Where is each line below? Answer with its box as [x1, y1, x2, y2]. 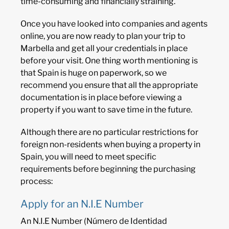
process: [20, 176, 53, 186]
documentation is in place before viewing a [20, 92, 182, 102]
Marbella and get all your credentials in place [20, 43, 188, 53]
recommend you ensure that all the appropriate [20, 80, 198, 90]
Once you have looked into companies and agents [20, 18, 208, 29]
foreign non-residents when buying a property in [20, 139, 200, 149]
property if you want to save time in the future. [20, 104, 192, 114]
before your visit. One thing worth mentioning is [20, 55, 198, 65]
